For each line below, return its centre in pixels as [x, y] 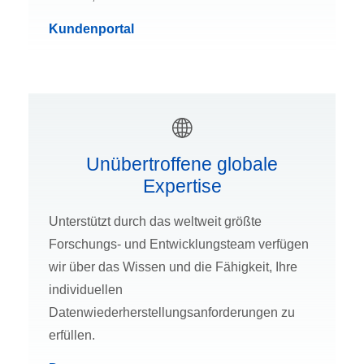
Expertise [182, 186]
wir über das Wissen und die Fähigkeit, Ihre [173, 267]
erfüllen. [72, 336]
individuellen [86, 290]
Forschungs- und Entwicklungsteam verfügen [179, 245]
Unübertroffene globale [182, 165]
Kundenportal [91, 29]
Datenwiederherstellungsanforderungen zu [172, 313]
